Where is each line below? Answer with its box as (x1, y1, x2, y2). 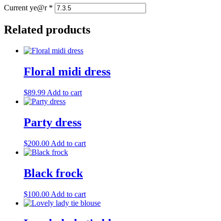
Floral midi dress (24, 65, 110, 78)
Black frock (24, 166, 83, 180)
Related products (4, 23, 90, 37)
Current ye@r (4, 3, 49, 12)
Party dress (24, 115, 81, 129)
